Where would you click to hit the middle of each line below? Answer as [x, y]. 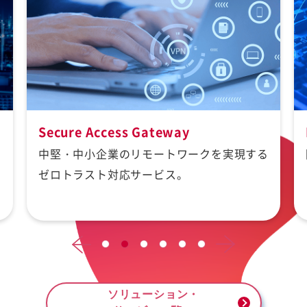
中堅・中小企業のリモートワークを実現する [153, 154]
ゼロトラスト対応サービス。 [113, 174]
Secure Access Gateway [114, 132]
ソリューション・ [153, 295]
